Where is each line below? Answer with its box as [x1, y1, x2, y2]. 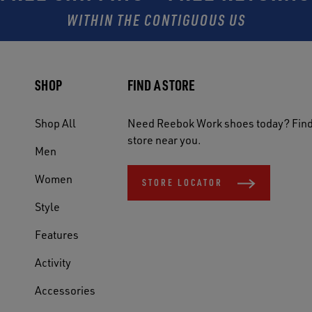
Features [35, 227, 79, 242]
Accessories [35, 283, 96, 298]
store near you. [127, 132, 201, 148]
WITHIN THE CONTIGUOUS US [66, 9, 246, 29]
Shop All [35, 116, 77, 131]
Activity [35, 255, 72, 270]
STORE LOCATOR [141, 175, 223, 189]
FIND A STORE [127, 76, 196, 95]
